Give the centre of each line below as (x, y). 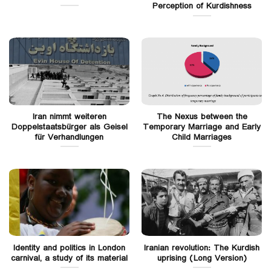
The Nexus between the (202, 116)
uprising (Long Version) (202, 258)
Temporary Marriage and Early (202, 127)
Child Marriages (202, 137)
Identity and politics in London (69, 248)
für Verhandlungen (69, 137)
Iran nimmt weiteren (69, 116)
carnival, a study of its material (69, 258)
